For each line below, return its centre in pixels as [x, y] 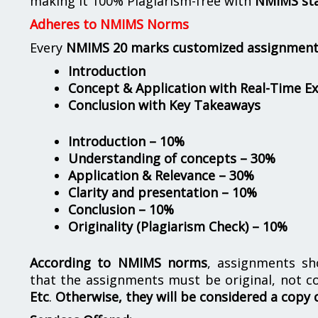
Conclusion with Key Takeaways [164, 105]
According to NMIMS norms [119, 263]
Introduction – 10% [126, 141]
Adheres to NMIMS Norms [109, 24]
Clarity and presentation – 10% [163, 192]
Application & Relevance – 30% [161, 175]
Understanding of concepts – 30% [172, 158]
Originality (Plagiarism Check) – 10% [178, 226]
